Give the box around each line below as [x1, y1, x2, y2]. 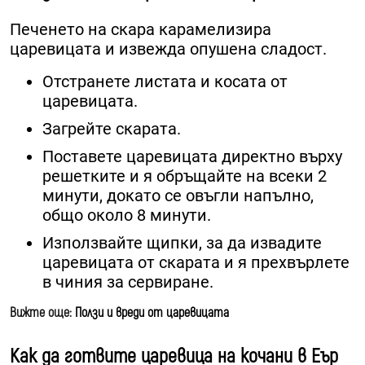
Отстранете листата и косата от [42, 71, 288, 91]
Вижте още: [10, 304, 75, 321]
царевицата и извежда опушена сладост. [10, 38, 327, 59]
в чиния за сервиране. [42, 271, 213, 292]
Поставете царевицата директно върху [42, 146, 342, 166]
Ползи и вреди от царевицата [75, 304, 229, 321]
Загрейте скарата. [42, 118, 181, 139]
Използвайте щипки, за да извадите [42, 232, 322, 253]
